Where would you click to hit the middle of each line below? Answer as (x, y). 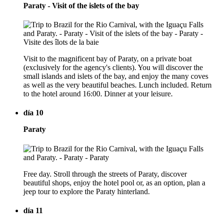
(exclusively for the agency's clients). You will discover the (113, 68)
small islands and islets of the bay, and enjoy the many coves (116, 76)
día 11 (33, 210)
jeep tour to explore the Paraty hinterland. (87, 191)
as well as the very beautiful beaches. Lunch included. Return (118, 85)
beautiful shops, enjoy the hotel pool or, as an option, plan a (114, 182)
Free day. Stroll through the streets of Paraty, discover (105, 174)
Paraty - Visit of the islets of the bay (81, 5)
